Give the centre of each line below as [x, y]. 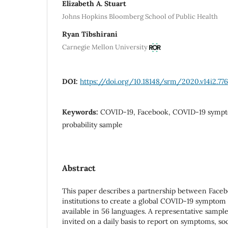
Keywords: [81, 112]
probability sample [92, 124]
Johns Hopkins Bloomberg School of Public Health [140, 17]
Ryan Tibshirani [90, 34]
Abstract [79, 168]
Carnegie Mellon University [105, 47]
